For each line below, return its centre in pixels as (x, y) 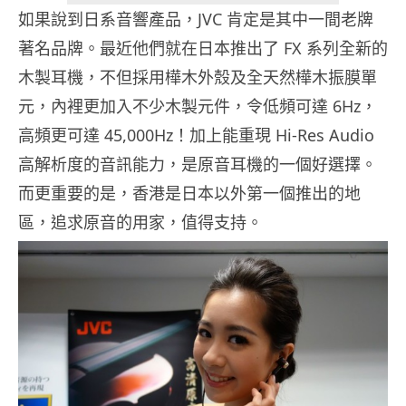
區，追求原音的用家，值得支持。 (140, 222)
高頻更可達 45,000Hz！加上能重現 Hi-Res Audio (196, 135)
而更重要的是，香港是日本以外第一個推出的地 (189, 193)
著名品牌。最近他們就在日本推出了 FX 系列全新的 (203, 48)
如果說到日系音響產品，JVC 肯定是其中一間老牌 (196, 19)
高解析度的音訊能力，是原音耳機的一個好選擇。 (198, 164)
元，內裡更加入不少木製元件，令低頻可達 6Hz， (198, 106)
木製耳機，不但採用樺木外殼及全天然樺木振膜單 (198, 77)
